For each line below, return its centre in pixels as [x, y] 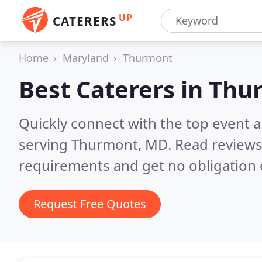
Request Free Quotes [90, 204]
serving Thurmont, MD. [97, 144]
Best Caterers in [114, 89]
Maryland [86, 58]
